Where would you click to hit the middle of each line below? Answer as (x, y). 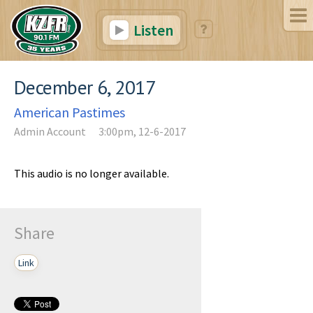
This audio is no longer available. (92, 173)
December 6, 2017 (85, 87)
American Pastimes (70, 112)
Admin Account (50, 131)
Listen (152, 30)
